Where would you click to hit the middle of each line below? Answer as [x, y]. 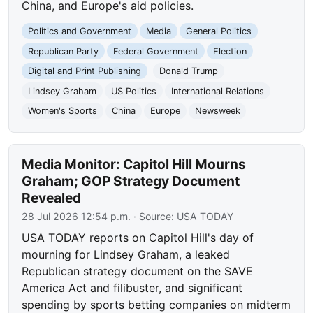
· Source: [154, 216]
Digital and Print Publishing [85, 71]
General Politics [218, 31]
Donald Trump [188, 71]
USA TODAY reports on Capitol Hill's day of [138, 238]
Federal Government [155, 51]
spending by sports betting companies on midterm [156, 305]
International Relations [217, 91]
